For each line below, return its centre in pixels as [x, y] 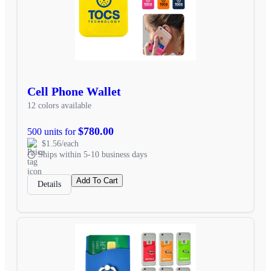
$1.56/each [60, 143]
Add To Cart [97, 180]
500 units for [53, 131]
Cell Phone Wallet [74, 91]
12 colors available [59, 105]
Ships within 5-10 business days [93, 154]
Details [49, 184]
